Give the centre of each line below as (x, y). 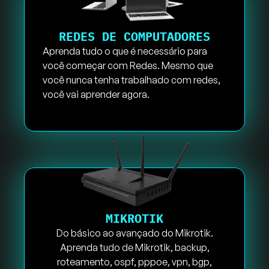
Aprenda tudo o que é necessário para (125, 51)
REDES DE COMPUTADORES (134, 36)
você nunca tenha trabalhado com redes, (131, 80)
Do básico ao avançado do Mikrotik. (134, 233)
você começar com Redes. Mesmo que (128, 65)
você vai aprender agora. (96, 94)
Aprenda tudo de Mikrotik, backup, (134, 248)
